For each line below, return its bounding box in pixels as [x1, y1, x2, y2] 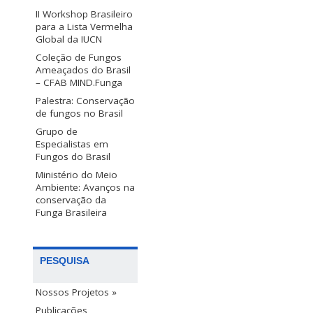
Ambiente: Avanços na [36, 181, 135, 194]
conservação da [36, 194, 106, 207]
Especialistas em [36, 138, 108, 151]
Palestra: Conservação [36, 94, 135, 108]
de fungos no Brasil [36, 107, 123, 120]
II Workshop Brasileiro [36, 8, 133, 21]
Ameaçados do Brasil [36, 64, 131, 77]
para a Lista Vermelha [36, 20, 133, 34]
